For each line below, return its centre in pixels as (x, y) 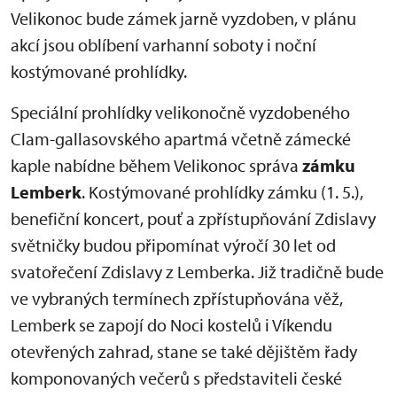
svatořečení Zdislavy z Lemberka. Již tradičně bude (197, 272)
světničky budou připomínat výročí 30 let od (173, 245)
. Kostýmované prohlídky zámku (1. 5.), (222, 192)
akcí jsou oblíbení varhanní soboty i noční (163, 45)
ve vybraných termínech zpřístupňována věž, (177, 298)
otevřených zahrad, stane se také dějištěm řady (184, 351)
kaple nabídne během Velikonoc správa (156, 165)
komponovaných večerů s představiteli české (176, 378)
